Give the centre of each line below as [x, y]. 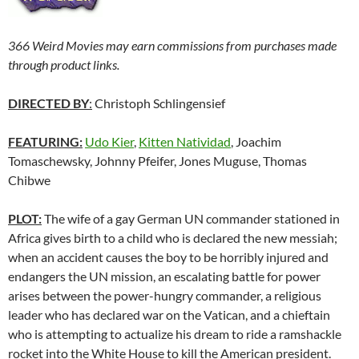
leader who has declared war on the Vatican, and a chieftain [169, 315]
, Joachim [256, 142]
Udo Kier [109, 142]
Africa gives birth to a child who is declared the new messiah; [173, 238]
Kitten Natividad [185, 142]
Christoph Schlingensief [159, 103]
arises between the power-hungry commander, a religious [165, 296]
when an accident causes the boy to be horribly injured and [168, 257]
